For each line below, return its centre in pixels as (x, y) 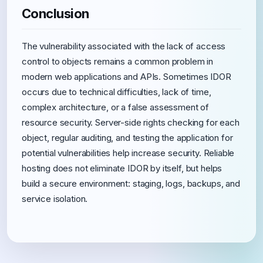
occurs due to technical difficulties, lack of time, (117, 92)
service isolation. (55, 199)
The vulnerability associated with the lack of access (124, 46)
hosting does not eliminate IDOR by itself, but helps (122, 168)
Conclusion (55, 14)
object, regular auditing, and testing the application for (127, 138)
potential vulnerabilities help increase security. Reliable (128, 153)
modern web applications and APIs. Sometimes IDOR (127, 77)
